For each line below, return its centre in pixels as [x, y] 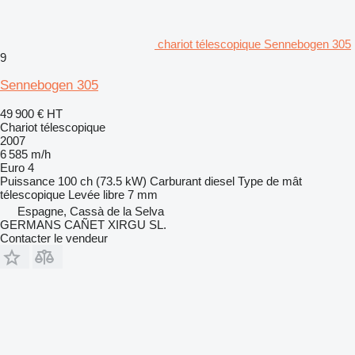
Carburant [176, 181]
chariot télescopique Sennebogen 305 [254, 44]
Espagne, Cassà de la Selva [91, 211]
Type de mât [270, 181]
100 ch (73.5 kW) [102, 181]
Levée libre [96, 194]
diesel [219, 181]
